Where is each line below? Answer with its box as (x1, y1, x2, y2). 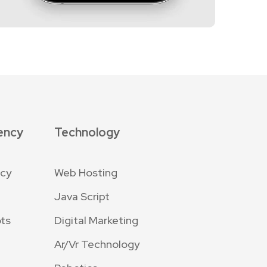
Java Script (54, 190, 110, 203)
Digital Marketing (54, 213, 138, 227)
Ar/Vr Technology (54, 237, 139, 251)
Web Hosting (54, 166, 117, 179)
